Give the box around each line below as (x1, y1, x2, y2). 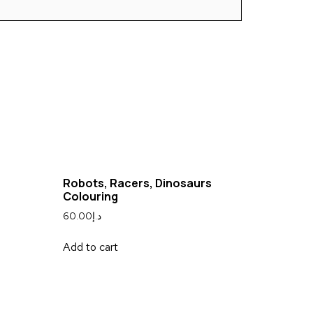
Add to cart (63, 240, 119, 255)
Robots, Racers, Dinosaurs (63, 175, 212, 191)
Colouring (63, 189, 119, 205)
